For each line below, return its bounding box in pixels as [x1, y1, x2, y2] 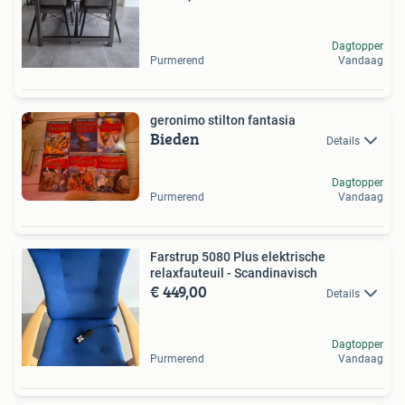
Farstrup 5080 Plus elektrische [150, 249, 325, 264]
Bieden [150, 126, 200, 151]
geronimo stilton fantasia [150, 112, 296, 127]
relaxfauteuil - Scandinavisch [150, 265, 317, 280]
